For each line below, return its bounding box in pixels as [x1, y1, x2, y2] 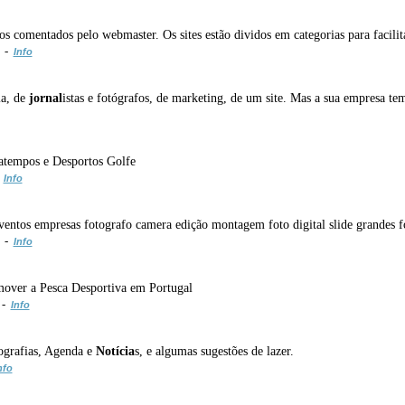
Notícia [95, 344, 135, 358]
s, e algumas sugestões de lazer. [134, 344, 294, 358]
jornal [28, 90, 62, 105]
